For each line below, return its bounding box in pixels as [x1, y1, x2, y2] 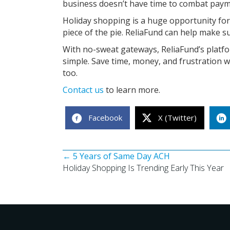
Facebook [88, 112, 122, 123]
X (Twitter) [158, 112, 197, 123]
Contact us [63, 84, 104, 95]
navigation [62, 171, 132, 193]
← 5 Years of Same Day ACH [63, 150, 170, 162]
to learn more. [104, 84, 160, 95]
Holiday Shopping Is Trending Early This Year [63, 162, 224, 174]
